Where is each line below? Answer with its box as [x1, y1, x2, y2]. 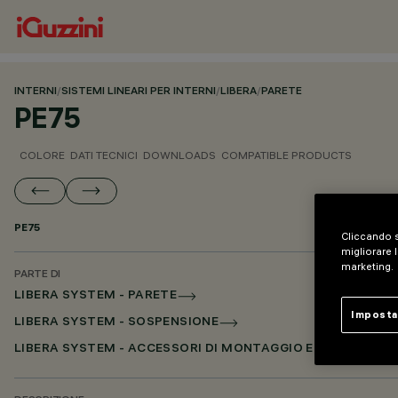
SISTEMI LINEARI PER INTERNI [61, 86, 216, 98]
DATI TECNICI [70, 148, 138, 162]
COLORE [20, 148, 65, 162]
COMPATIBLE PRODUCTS [221, 148, 352, 162]
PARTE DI [14, 269, 61, 281]
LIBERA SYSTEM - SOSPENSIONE [14, 316, 219, 330]
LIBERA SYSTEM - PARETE [14, 290, 178, 303]
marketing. [341, 259, 396, 273]
